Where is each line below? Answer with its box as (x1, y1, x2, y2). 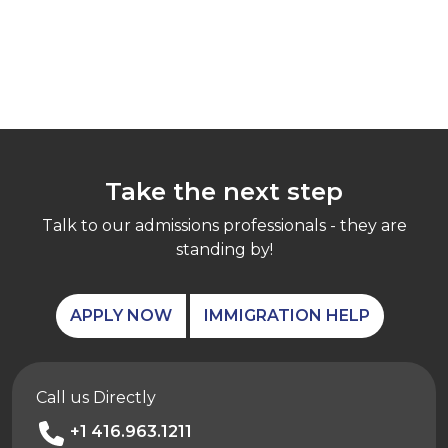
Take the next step (105, 175, 343, 206)
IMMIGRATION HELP (204, 305, 370, 325)
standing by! (175, 239, 273, 259)
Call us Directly (36, 387, 156, 407)
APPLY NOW (70, 305, 172, 325)
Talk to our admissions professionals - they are (41, 215, 407, 235)
